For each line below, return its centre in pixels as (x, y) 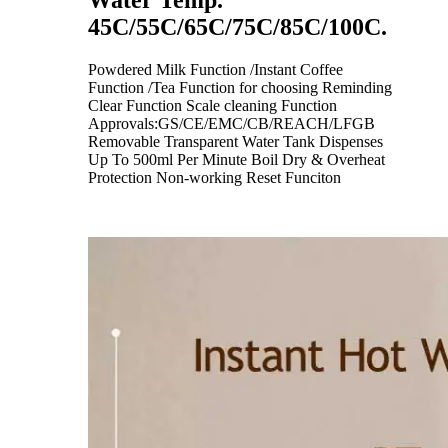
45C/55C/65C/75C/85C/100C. (237, 27)
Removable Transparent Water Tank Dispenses (235, 142)
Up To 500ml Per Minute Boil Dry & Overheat (236, 160)
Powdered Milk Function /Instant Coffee (215, 70)
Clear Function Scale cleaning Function (212, 106)
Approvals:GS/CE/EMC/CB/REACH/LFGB (231, 124)
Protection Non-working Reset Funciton (214, 178)
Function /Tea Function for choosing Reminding (240, 88)
